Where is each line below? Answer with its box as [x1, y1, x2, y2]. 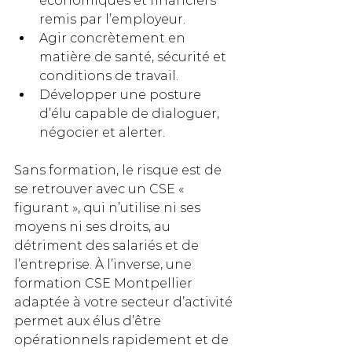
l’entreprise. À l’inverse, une [14, 256, 195, 272]
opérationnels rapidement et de [14, 332, 232, 347]
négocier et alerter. [39, 124, 165, 140]
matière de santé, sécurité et [39, 49, 229, 64]
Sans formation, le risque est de [14, 162, 225, 178]
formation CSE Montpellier [14, 275, 196, 291]
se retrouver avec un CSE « [14, 181, 187, 196]
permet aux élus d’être [14, 313, 164, 328]
